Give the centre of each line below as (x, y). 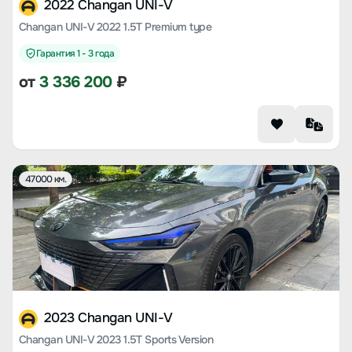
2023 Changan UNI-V (108, 318)
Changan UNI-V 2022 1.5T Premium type (115, 27)
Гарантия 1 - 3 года (75, 53)
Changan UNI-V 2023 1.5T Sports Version (116, 339)
